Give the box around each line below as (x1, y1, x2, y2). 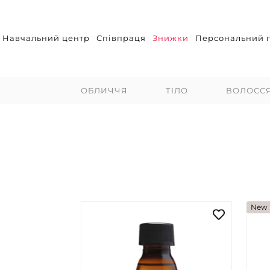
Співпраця (96, 33, 146, 43)
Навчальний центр (2, 33, 90, 43)
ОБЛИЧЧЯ (80, 85, 128, 95)
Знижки (152, 33, 189, 43)
